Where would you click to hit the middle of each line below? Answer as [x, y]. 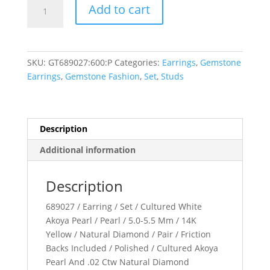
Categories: [138, 62]
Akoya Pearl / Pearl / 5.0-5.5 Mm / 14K [121, 220]
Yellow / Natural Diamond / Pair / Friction [128, 234]
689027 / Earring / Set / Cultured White [124, 206]
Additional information [87, 149]
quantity [43, 42]
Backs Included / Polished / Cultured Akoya [132, 248]
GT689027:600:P [80, 62]
